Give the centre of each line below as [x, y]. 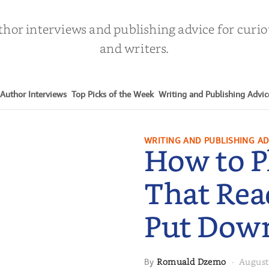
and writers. [134, 48]
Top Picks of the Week [113, 94]
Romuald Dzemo [192, 262]
